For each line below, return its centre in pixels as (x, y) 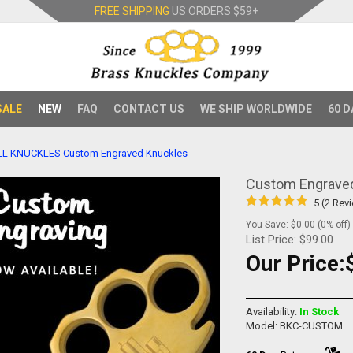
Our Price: (296, 264)
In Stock (320, 312)
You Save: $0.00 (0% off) (299, 225)
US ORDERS (201, 11)
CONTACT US (149, 109)
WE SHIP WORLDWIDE (256, 109)
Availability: (273, 312)
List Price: (273, 240)
